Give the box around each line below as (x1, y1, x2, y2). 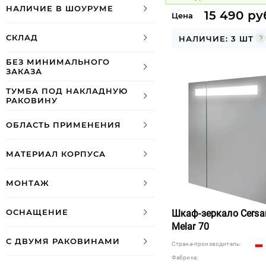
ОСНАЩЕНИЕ (6, 207, 68, 217)
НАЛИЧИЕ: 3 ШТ (178, 33, 254, 43)
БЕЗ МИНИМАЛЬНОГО (6, 57, 110, 66)
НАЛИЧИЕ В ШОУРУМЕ (6, 4, 113, 13)
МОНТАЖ (6, 178, 49, 188)
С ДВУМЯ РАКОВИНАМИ (6, 236, 120, 246)
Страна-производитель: (171, 240, 241, 247)
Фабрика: (171, 254, 198, 261)
